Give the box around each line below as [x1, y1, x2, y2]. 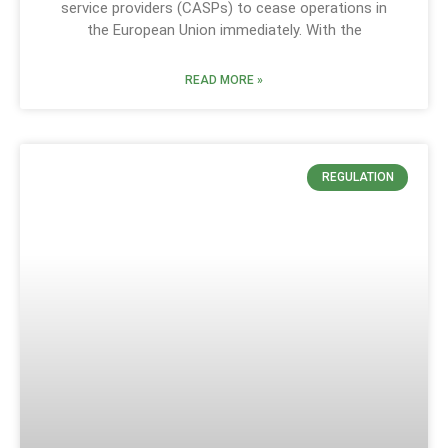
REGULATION [321, 170, 394, 185]
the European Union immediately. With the [86, 21, 362, 40]
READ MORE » [185, 73, 263, 88]
